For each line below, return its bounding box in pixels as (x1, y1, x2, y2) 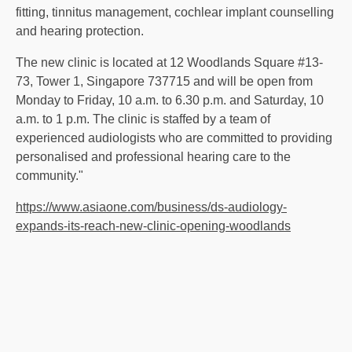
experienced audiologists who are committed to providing (16, 131, 332, 145)
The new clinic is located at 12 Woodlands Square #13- (16, 56, 323, 70)
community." (16, 169, 83, 183)
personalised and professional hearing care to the (16, 150, 291, 164)
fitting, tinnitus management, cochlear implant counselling (16, 5, 334, 20)
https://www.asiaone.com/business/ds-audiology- (16, 200, 287, 214)
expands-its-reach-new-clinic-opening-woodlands (16, 219, 291, 233)
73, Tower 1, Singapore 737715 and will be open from (16, 75, 313, 89)
